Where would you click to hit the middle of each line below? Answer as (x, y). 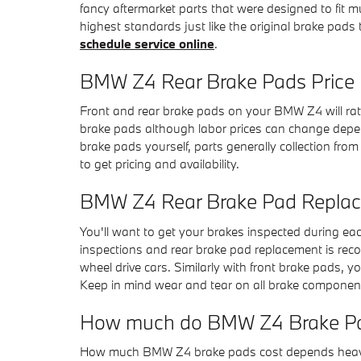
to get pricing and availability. (160, 164)
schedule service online (147, 43)
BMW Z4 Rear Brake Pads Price (217, 81)
